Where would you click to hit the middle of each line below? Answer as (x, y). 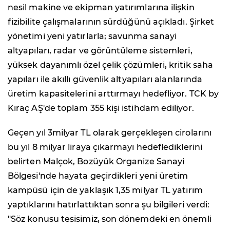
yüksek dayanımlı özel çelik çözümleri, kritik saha (110, 65)
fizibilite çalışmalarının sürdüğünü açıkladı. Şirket (111, 22)
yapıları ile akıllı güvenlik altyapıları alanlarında (105, 79)
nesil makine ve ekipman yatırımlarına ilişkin (101, 7)
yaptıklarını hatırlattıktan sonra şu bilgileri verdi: (109, 204)
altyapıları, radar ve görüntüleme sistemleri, (100, 50)
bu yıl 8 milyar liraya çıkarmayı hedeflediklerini (105, 147)
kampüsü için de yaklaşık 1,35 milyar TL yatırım (105, 190)
